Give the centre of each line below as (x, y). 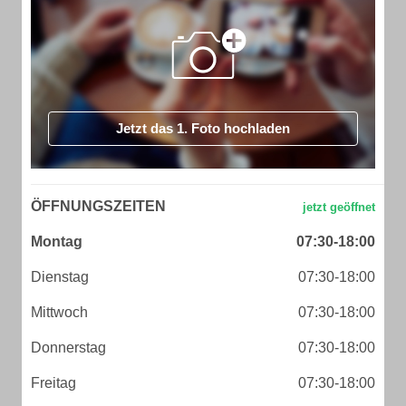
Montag (57, 242)
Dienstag (60, 277)
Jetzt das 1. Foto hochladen (203, 128)
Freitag (53, 383)
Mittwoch (59, 312)
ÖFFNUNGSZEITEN (98, 206)
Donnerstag (68, 348)
